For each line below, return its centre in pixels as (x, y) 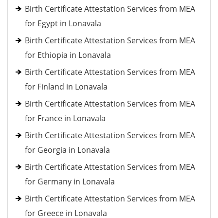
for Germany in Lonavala (70, 182)
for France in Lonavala (65, 118)
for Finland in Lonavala (66, 87)
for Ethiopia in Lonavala (68, 55)
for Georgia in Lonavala (67, 150)
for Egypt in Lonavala (63, 23)
